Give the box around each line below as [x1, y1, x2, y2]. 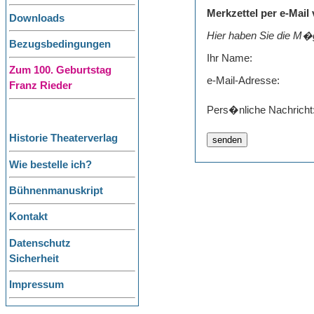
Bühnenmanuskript [9, 185, 103, 197]
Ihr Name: [207, 52, 252, 64]
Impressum [9, 279, 64, 291]
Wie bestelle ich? [9, 158, 92, 170]
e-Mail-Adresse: [207, 74, 280, 86]
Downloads [9, 12, 64, 24]
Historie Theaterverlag [9, 132, 118, 144]
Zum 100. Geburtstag [9, 64, 111, 76]
